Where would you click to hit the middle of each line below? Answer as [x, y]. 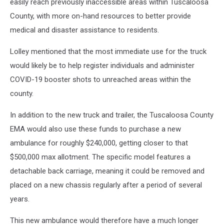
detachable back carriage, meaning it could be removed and [107, 171]
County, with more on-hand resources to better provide [100, 16]
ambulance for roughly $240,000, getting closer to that [99, 143]
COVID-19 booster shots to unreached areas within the [100, 79]
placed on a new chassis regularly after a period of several [106, 185]
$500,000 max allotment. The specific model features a [100, 157]
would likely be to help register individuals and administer [102, 65]
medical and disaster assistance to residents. [84, 30]
